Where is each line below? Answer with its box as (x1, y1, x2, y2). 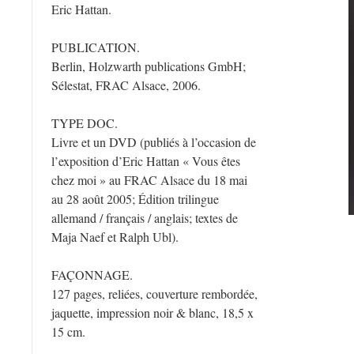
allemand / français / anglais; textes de (51, 209, 238, 226)
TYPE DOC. (51, 115, 118, 131)
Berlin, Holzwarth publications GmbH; (51, 58, 246, 74)
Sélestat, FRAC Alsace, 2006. (51, 77, 201, 93)
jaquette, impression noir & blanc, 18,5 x (51, 304, 254, 321)
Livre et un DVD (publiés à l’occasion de (51, 134, 256, 150)
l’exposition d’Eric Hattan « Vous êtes (51, 153, 240, 169)
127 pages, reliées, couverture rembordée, (51, 285, 258, 302)
